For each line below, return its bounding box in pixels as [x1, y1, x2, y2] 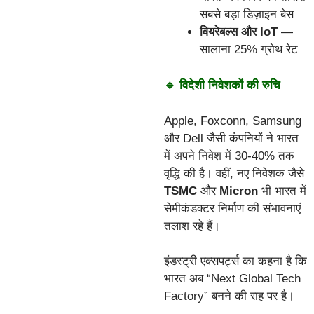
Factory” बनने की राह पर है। [164, 289, 294, 303]
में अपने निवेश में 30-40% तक [164, 149, 294, 163]
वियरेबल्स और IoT [200, 25, 278, 39]
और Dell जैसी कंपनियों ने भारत [164, 131, 299, 145]
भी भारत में [258, 184, 306, 198]
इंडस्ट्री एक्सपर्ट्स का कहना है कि [164, 254, 307, 268]
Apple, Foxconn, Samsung [164, 114, 301, 128]
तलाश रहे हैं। [164, 219, 220, 233]
